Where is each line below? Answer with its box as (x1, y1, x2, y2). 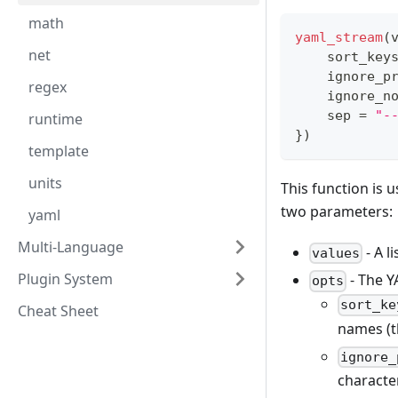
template (28, 141, 89, 161)
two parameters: (281, 202, 393, 222)
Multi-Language (18, 237, 123, 257)
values (312, 245, 361, 262)
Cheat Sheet (18, 301, 99, 321)
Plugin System (18, 269, 113, 289)
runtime (28, 109, 83, 129)
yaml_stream (295, 29, 383, 46)
